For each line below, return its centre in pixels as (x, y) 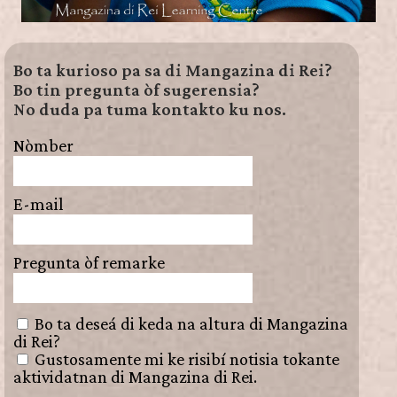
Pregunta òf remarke (89, 263)
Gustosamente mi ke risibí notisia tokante (187, 359)
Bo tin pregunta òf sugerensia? (136, 90)
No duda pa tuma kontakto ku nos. (150, 109)
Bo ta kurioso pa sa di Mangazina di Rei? (173, 70)
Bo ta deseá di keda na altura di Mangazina (191, 324)
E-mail (39, 204)
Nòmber (43, 146)
